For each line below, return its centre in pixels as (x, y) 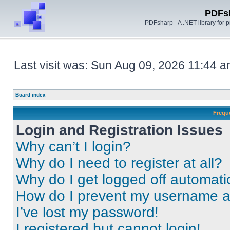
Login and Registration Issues (119, 130)
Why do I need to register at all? (119, 163)
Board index (31, 95)
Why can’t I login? (73, 147)
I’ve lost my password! (87, 212)
